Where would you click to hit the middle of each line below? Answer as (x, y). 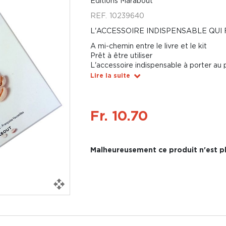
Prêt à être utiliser (121, 55)
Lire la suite (110, 75)
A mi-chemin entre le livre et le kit (148, 46)
